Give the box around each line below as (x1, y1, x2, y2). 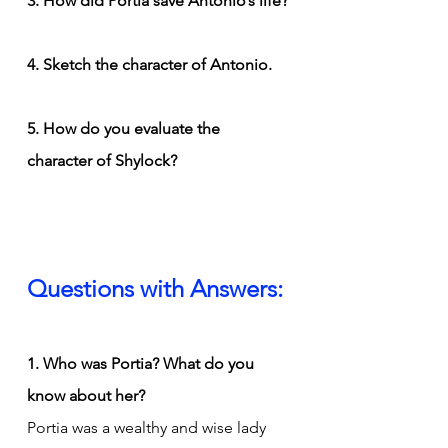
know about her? (27, 385, 145, 405)
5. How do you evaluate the (27, 118, 224, 138)
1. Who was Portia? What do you (27, 353, 258, 373)
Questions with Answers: (27, 273, 283, 303)
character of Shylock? (27, 150, 177, 170)
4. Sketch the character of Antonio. (27, 54, 272, 74)
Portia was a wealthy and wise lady (27, 417, 270, 437)
